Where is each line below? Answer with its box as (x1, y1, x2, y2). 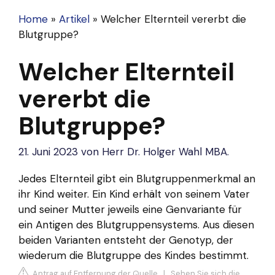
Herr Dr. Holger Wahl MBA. (102, 145, 229, 159)
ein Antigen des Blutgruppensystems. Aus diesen (18, 217, 254, 231)
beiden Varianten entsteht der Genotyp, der (18, 233, 233, 247)
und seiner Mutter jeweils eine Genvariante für (18, 202, 242, 216)
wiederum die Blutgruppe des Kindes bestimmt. (18, 248, 249, 262)
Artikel (59, 12, 90, 26)
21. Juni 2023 (18, 145, 78, 159)
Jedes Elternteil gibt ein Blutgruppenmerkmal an (18, 171, 255, 185)
